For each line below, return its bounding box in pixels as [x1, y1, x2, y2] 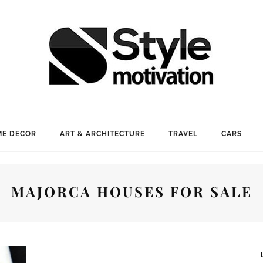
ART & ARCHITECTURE [59, 130, 145, 138]
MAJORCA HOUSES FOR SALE [11, 182, 252, 201]
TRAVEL [168, 130, 198, 138]
